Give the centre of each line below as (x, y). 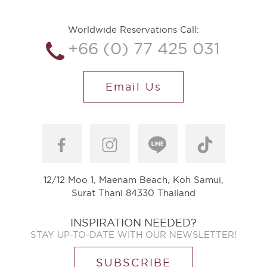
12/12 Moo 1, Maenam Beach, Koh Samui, (133, 180)
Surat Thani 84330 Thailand (133, 193)
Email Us (133, 87)
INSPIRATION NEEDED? (133, 222)
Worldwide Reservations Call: (133, 29)
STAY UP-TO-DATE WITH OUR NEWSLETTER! (133, 234)
